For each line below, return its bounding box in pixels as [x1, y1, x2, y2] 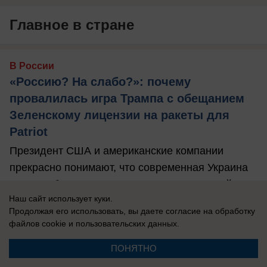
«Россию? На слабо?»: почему [10, 75, 191, 89]
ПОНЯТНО [110, 243, 157, 253]
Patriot [10, 125, 48, 139]
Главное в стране [10, 17, 134, 33]
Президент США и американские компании [10, 145, 223, 157]
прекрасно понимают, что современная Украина [10, 162, 248, 174]
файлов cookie [9, 219, 66, 228]
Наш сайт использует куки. [9, 194, 113, 203]
